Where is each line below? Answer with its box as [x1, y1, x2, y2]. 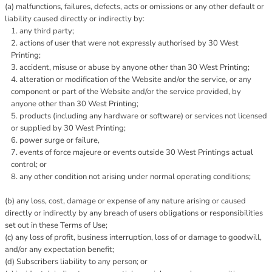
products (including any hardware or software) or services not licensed [19, 110, 267, 121]
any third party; [19, 25, 74, 36]
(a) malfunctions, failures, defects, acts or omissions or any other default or [5, 1, 264, 12]
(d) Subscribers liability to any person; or [5, 256, 148, 267]
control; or [11, 159, 47, 170]
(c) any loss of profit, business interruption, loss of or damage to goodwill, [5, 232, 262, 243]
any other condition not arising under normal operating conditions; [19, 171, 251, 182]
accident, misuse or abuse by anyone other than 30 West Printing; [19, 62, 250, 73]
